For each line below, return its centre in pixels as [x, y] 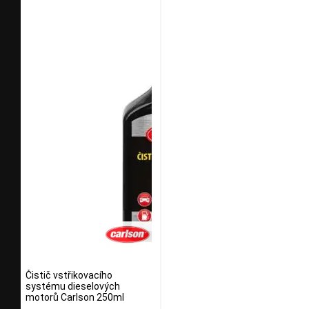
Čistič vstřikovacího [69, 276]
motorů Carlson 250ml [75, 298]
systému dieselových [73, 287]
